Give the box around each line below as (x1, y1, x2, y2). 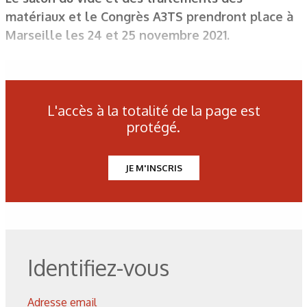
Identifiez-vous (27, 254, 169, 282)
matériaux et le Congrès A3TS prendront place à (5, 8, 293, 24)
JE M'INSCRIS (125, 162, 182, 173)
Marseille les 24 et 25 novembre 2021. (5, 27, 230, 42)
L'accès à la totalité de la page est (47, 101, 260, 119)
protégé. (127, 118, 180, 136)
